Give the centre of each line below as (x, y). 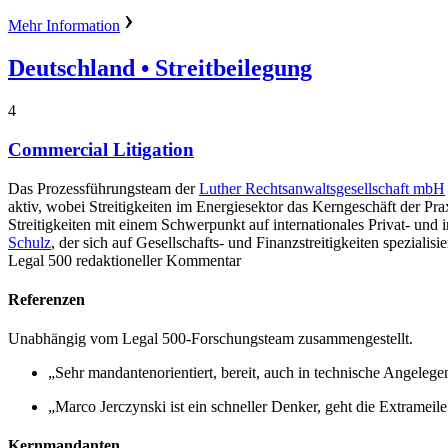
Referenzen (46, 299)
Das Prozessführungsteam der (103, 188)
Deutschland (71, 68)
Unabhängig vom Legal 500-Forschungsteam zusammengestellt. (210, 339)
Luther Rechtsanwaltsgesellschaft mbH (322, 188)
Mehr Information (64, 26)
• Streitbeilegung (223, 68)
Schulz (29, 242)
